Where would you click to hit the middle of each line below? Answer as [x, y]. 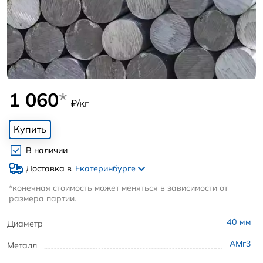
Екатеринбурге [106, 168]
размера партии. [42, 198]
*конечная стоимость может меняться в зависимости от [118, 188]
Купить [30, 129]
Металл [22, 246]
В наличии [46, 151]
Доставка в [48, 168]
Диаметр [25, 223]
